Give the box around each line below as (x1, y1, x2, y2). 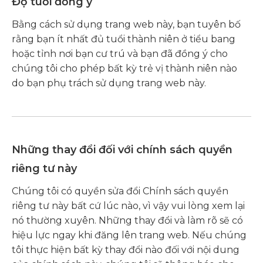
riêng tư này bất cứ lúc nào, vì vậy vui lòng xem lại (12, 200, 245, 211)
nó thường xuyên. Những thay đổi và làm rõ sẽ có (12, 215, 243, 226)
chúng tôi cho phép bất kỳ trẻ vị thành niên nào (12, 63, 237, 74)
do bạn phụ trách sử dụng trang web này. (12, 77, 206, 89)
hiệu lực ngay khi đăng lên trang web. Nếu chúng (12, 230, 247, 241)
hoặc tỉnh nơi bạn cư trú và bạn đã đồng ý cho (12, 48, 228, 59)
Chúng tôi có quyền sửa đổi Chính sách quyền (12, 186, 228, 197)
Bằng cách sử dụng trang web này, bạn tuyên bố (12, 19, 241, 30)
